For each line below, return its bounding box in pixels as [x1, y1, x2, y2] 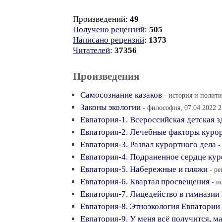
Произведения [73, 70, 139, 82]
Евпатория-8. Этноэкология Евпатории [80, 202, 220, 211]
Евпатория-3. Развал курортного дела [80, 140, 216, 149]
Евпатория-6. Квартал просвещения [80, 177, 210, 186]
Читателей [73, 46, 110, 55]
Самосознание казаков [80, 90, 162, 100]
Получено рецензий [73, 25, 145, 34]
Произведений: [73, 14, 130, 24]
